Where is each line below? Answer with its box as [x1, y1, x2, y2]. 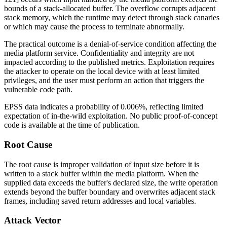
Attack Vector [4, 215, 61, 226]
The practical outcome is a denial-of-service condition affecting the [4, 40, 216, 49]
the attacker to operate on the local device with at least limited [4, 67, 200, 76]
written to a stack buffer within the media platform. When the [4, 169, 199, 178]
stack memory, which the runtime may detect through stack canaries [4, 13, 219, 22]
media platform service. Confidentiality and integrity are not [4, 49, 194, 58]
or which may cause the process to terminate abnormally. [4, 22, 184, 31]
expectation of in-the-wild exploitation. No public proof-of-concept [4, 111, 217, 121]
